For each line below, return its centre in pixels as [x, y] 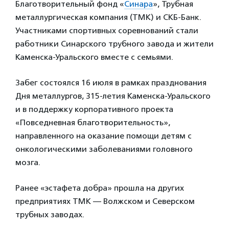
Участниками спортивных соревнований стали [107, 30]
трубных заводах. [50, 214]
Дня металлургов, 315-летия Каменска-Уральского [113, 96]
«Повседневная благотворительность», [93, 122]
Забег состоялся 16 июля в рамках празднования [111, 83]
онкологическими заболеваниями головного [104, 149]
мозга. [28, 162]
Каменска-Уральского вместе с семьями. [94, 57]
